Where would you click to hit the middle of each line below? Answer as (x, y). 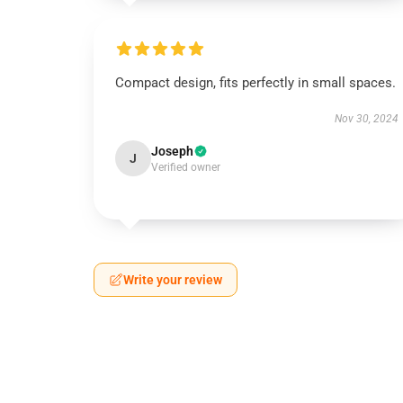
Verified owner (186, 167)
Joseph (172, 151)
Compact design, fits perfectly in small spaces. (255, 83)
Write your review (173, 280)
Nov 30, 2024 (366, 119)
